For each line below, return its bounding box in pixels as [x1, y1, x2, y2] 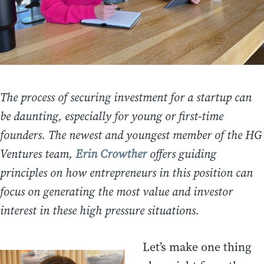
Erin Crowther [75, 146, 147, 163]
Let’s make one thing [143, 239, 251, 256]
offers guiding [147, 146, 216, 163]
